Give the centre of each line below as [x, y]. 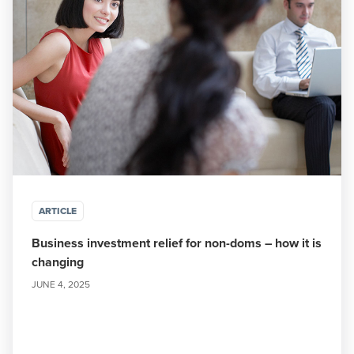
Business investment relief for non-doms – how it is [177, 243]
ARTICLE [58, 211]
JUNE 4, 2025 [61, 284]
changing [58, 262]
